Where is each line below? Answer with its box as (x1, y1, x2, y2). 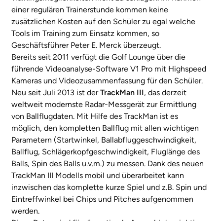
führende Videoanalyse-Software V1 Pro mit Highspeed (11, 64, 206, 74)
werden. (11, 206, 39, 216)
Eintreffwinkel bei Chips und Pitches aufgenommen (11, 194, 193, 204)
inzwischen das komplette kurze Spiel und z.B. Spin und (11, 183, 207, 192)
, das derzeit (144, 88, 186, 98)
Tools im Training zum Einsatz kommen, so (11, 29, 159, 38)
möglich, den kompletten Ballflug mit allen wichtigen (11, 123, 199, 133)
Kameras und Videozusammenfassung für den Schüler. (11, 76, 203, 86)
